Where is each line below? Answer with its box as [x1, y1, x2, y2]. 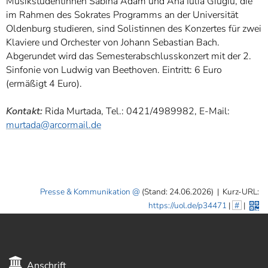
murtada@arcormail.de [6, 118, 101, 132]
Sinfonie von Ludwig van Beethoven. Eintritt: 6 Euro [6, 63, 222, 77]
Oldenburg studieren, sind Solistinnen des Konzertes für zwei [6, 22, 261, 35]
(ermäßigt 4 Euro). [6, 77, 82, 90]
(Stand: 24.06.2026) [140, 186, 217, 198]
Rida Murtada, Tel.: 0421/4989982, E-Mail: [42, 105, 230, 118]
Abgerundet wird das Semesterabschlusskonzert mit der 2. [6, 50, 251, 63]
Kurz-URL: [223, 186, 259, 198]
